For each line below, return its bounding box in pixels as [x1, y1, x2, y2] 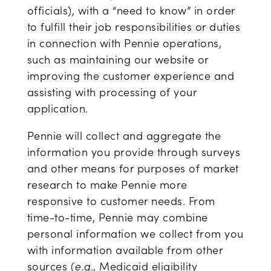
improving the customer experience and [27, 68, 235, 83]
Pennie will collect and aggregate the [27, 128, 221, 143]
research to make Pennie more [27, 177, 188, 192]
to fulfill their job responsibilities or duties [27, 19, 241, 34]
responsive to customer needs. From [27, 194, 215, 208]
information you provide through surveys [27, 145, 241, 159]
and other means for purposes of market [27, 161, 239, 175]
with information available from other [27, 243, 223, 257]
